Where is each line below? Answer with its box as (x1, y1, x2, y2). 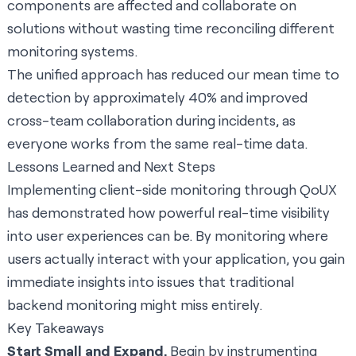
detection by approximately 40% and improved (7, 88, 308, 106)
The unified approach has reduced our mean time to (7, 65, 339, 83)
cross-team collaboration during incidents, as (7, 111, 296, 130)
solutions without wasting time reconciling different (7, 19, 335, 37)
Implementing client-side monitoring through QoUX (7, 180, 337, 199)
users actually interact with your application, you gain (7, 250, 345, 268)
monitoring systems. (7, 42, 137, 60)
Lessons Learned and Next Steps (7, 157, 215, 176)
